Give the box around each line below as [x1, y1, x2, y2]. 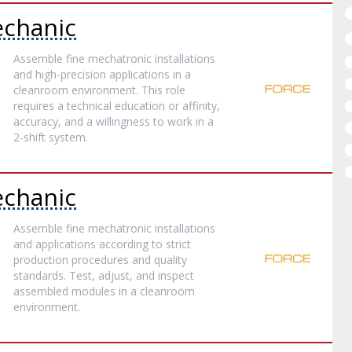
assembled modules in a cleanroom [13, 284, 196, 299]
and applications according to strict [13, 236, 192, 251]
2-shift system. [13, 130, 89, 145]
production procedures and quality [13, 252, 188, 267]
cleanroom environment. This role [13, 82, 186, 97]
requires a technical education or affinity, [13, 98, 221, 113]
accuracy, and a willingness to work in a [13, 114, 214, 129]
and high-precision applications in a [13, 67, 192, 82]
